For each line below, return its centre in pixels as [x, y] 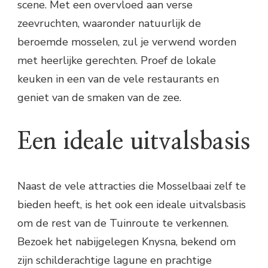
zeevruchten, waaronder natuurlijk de [109, 24]
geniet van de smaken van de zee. [99, 98]
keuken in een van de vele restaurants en [118, 79]
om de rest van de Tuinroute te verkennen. [123, 223]
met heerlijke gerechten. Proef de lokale [117, 61]
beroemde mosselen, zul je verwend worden [127, 42]
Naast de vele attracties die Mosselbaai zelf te [132, 186]
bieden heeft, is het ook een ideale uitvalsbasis [132, 204]
